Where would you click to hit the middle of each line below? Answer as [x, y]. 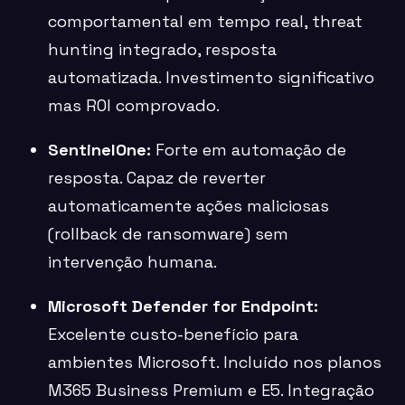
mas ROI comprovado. [134, 105]
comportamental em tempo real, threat [206, 21]
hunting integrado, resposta [163, 49]
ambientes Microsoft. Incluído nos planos [215, 362]
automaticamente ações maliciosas [189, 205]
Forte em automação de [249, 149]
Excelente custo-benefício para [174, 334]
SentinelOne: [100, 149]
